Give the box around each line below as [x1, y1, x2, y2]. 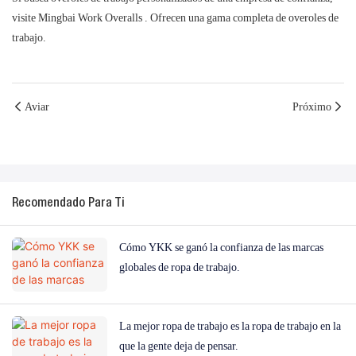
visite [12, 11, 38, 25]
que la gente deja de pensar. [119, 339, 238, 352]
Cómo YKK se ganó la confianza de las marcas [119, 241, 323, 254]
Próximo [292, 99, 331, 113]
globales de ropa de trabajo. [119, 261, 240, 274]
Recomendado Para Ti [12, 198, 125, 210]
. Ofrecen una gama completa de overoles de [142, 11, 339, 25]
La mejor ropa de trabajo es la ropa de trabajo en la [119, 319, 341, 332]
